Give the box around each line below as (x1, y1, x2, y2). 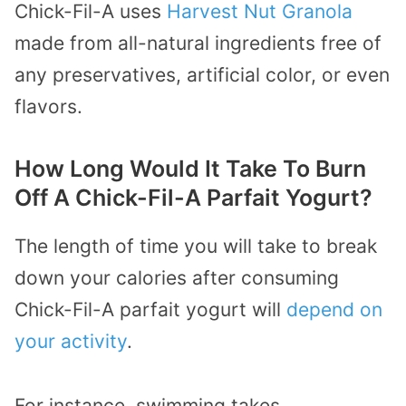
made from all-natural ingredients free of (14, 31, 382, 54)
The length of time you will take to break (14, 235, 377, 258)
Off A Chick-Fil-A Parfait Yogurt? (14, 184, 372, 212)
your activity (14, 330, 127, 353)
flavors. (14, 94, 82, 118)
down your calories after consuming (14, 266, 339, 290)
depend (286, 298, 354, 322)
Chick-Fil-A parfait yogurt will (14, 298, 286, 322)
